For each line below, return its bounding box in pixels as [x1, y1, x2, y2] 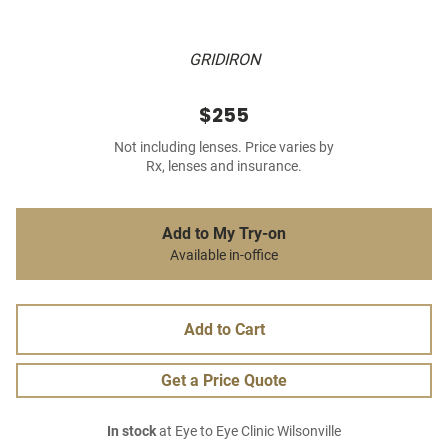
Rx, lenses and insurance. [146, 158, 302, 176]
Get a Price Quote [161, 371, 287, 391]
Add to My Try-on [162, 224, 286, 244]
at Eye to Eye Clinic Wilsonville [156, 423, 341, 441]
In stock [107, 423, 156, 441]
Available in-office [170, 247, 278, 265]
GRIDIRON [188, 50, 260, 70]
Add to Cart [183, 320, 265, 340]
